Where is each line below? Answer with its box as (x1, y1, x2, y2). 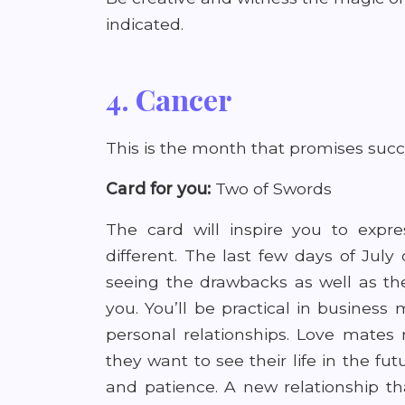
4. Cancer (106, 80, 231, 118)
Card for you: (106, 179, 211, 198)
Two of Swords (211, 179, 332, 198)
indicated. (106, 14, 184, 33)
